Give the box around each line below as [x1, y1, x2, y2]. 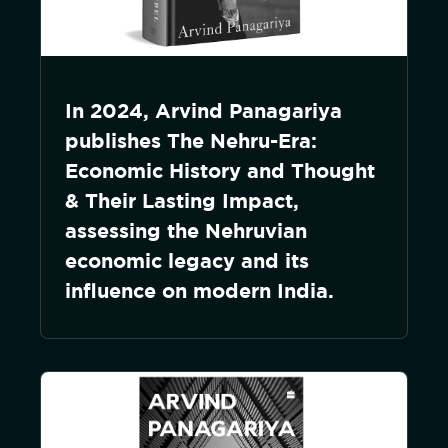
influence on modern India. [65, 279, 334, 302]
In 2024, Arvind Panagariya [65, 99, 342, 122]
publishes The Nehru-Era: [65, 129, 317, 152]
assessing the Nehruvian [65, 219, 307, 242]
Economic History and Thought [65, 159, 375, 182]
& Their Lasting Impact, [65, 189, 299, 212]
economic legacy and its [65, 249, 309, 272]
